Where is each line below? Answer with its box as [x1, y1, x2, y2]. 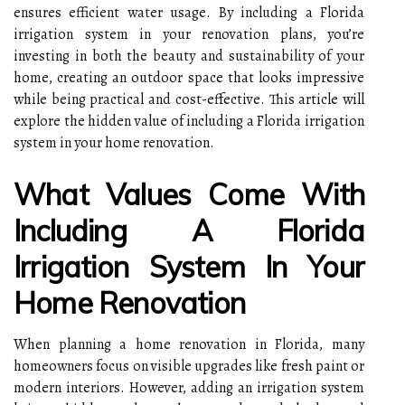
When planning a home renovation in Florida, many [14, 334, 364, 354]
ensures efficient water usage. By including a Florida [14, 2, 364, 23]
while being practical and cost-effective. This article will [14, 89, 364, 109]
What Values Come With [14, 175, 364, 212]
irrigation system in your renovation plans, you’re [14, 24, 364, 44]
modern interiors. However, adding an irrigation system [14, 377, 364, 398]
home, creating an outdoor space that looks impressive [14, 67, 364, 88]
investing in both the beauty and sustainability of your [14, 45, 364, 66]
